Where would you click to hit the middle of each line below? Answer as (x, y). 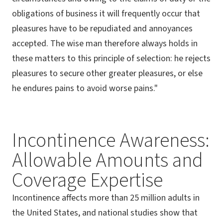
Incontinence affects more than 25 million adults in (106, 198)
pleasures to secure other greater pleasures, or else (107, 74)
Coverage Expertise (87, 181)
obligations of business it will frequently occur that (106, 14)
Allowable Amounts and (108, 161)
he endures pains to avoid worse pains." (85, 89)
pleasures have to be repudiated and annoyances (102, 29)
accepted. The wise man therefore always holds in (105, 44)
